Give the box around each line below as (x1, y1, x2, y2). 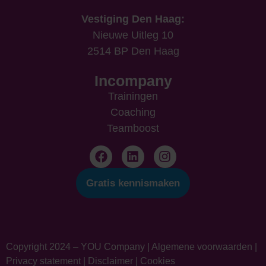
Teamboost (107, 122, 159, 135)
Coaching (110, 106, 156, 119)
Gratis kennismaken (86, 177, 180, 189)
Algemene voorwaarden (151, 241, 252, 252)
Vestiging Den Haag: (81, 12, 185, 25)
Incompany (94, 72, 172, 90)
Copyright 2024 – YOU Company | (6, 241, 151, 252)
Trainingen (108, 90, 158, 103)
